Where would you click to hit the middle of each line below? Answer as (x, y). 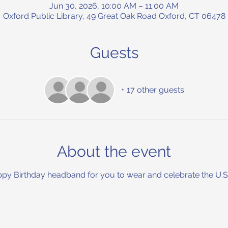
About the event (114, 151)
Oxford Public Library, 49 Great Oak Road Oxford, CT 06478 (114, 16)
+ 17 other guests (153, 90)
